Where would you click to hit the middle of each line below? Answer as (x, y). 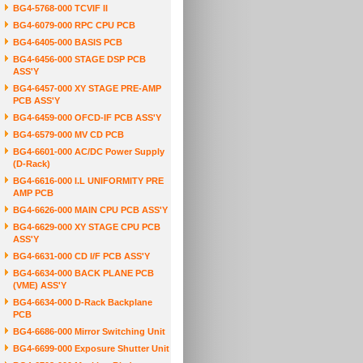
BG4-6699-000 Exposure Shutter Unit (91, 348)
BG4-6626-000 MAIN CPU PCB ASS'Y (90, 210)
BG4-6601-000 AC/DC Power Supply (89, 152)
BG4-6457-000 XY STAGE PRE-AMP (87, 88)
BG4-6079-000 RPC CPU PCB (74, 25)
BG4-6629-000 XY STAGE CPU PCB (87, 227)
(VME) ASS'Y (40, 285)
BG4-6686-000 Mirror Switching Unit (89, 331)
